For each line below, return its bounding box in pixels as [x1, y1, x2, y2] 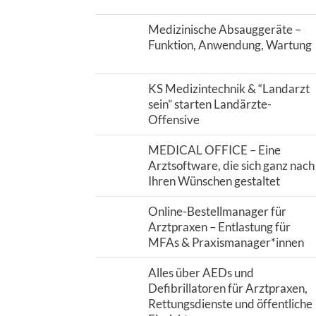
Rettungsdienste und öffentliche [147, 296, 312, 311]
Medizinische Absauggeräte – [147, 22, 301, 37]
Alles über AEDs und [147, 265, 254, 280]
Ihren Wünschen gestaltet [147, 174, 280, 188]
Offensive [147, 112, 200, 127]
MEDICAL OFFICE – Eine [147, 142, 281, 157]
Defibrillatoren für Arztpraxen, [147, 281, 308, 296]
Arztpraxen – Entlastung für [147, 219, 291, 234]
